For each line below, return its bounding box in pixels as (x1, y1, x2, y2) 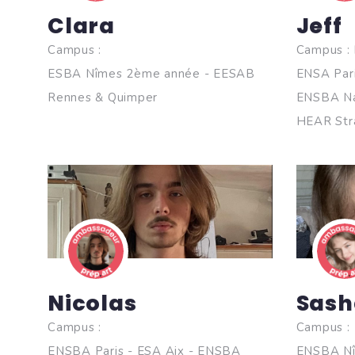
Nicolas (48, 288, 137, 318)
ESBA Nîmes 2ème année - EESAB (48, 66, 255, 82)
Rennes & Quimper (48, 90, 158, 105)
